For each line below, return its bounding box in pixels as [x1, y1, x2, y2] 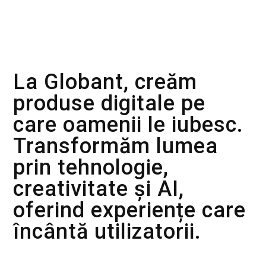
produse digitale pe [13, 91, 206, 116]
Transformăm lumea [13, 134, 218, 159]
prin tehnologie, [13, 155, 169, 180]
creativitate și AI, [13, 176, 185, 202]
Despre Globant [13, 47, 96, 61]
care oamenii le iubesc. [13, 112, 244, 138]
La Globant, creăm [13, 69, 198, 95]
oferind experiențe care [13, 198, 246, 223]
